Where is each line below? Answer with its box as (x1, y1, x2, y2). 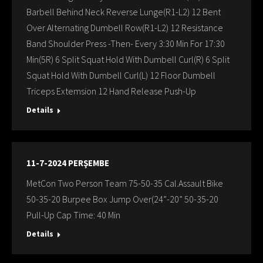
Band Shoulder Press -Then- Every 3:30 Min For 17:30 (26, 38, 225, 49)
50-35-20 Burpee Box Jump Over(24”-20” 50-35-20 (26, 193, 218, 205)
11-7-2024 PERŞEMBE (26, 157, 109, 168)
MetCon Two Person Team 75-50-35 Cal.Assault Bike (26, 177, 223, 189)
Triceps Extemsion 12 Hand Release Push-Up (26, 85, 196, 97)
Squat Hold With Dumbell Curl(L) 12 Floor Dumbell (26, 69, 215, 81)
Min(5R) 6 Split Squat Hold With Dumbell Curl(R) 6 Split (26, 53, 230, 65)
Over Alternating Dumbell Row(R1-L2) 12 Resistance (26, 22, 223, 33)
